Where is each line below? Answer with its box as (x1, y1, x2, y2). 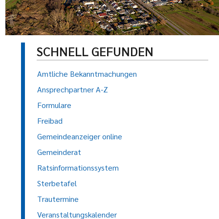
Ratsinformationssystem (37, 162, 119, 173)
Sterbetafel (37, 178, 77, 188)
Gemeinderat (37, 147, 81, 157)
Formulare (37, 100, 71, 110)
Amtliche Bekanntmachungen (37, 68, 137, 79)
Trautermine (37, 194, 79, 204)
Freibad (37, 115, 63, 126)
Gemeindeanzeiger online (37, 131, 122, 141)
